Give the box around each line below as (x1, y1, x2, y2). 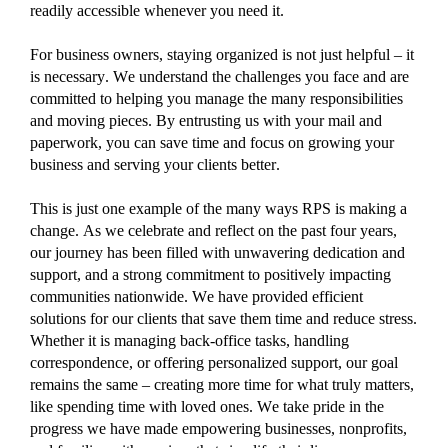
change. (30, 221, 79, 239)
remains (30, 375, 79, 393)
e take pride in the (272, 397, 384, 415)
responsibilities (310, 89, 403, 107)
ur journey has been (38, 243, 166, 261)
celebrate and (124, 221, 211, 239)
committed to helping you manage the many (30, 89, 310, 107)
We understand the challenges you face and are (113, 67, 409, 85)
